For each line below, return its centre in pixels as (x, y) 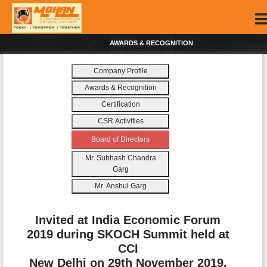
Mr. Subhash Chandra (120, 158)
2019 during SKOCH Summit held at (128, 234)
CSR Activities (120, 121)
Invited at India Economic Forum (128, 220)
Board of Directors (120, 139)
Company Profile (120, 71)
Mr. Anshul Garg (120, 186)
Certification (120, 104)
